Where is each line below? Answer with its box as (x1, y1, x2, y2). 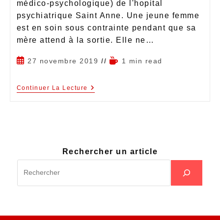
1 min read (121, 56, 163, 65)
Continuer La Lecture (16, 84, 88, 91)
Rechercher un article (62, 147, 158, 156)
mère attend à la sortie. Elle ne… (16, 35, 154, 44)
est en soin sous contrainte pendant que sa (16, 23, 196, 32)
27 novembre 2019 (27, 56, 98, 65)
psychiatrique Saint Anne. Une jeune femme (16, 11, 199, 20)
